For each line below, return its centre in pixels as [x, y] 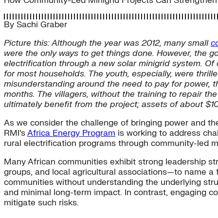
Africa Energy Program [71, 133]
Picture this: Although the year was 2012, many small [107, 43]
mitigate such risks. [41, 203]
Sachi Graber [42, 25]
